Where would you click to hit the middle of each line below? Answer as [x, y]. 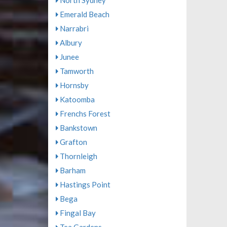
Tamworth [76, 71]
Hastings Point [84, 185]
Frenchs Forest [84, 114]
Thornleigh [78, 156]
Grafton [72, 142]
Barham [72, 171]
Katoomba [76, 100]
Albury [70, 43]
